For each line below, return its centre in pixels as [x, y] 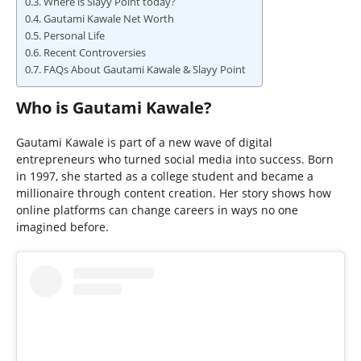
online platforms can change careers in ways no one [157, 210]
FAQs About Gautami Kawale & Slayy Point [144, 70]
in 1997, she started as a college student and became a [165, 176]
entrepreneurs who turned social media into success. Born [175, 160]
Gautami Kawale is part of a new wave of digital [144, 143]
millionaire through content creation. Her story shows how [174, 193]
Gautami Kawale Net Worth [108, 19]
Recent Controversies [94, 53]
